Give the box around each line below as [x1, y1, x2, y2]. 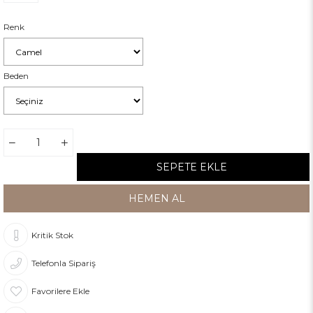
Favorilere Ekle [31, 286, 89, 297]
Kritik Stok [31, 230, 73, 241]
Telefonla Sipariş [31, 258, 96, 269]
